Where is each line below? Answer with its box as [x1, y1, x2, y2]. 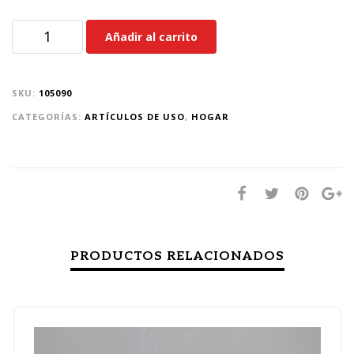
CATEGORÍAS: [12, 111, 85, 123]
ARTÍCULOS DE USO [85, 111, 185, 123]
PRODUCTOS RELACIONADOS [70, 249, 284, 265]
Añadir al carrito [105, 29, 198, 45]
